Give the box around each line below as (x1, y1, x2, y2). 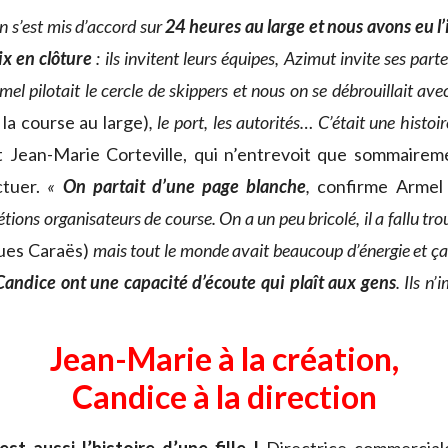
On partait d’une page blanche (62, 175, 307, 198)
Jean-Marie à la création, (49, 339, 399, 379)
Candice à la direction (71, 377, 377, 417)
